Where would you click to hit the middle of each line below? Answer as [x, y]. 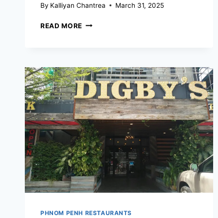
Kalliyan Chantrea [78, 5]
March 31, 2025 [140, 5]
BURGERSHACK [109, 24]
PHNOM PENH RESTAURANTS [86, 213]
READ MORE [62, 26]
